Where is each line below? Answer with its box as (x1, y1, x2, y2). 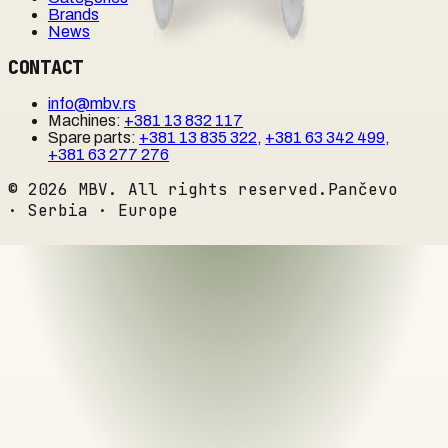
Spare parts (48, 128, 131, 146)
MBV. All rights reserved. (68, 178, 328, 200)
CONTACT (8, 54, 84, 80)
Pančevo (328, 178, 398, 200)
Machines (48, 111, 116, 129)
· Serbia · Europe (8, 199, 178, 221)
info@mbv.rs (48, 94, 136, 112)
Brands (48, 6, 99, 24)
